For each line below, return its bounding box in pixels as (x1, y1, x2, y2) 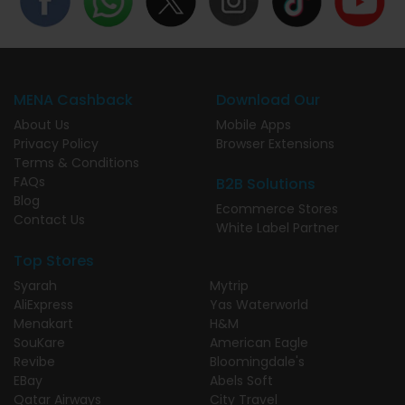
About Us (14, 115, 70, 134)
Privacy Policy (14, 134, 99, 153)
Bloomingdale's (210, 352, 305, 371)
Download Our (216, 89, 320, 110)
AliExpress (14, 295, 73, 314)
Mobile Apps (216, 115, 291, 134)
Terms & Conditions (14, 153, 139, 172)
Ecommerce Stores (216, 199, 338, 218)
